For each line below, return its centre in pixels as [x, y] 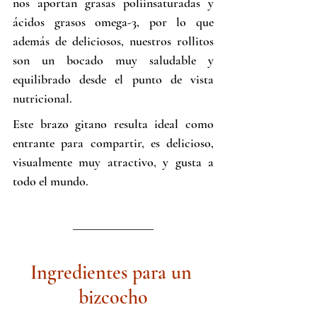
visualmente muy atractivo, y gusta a [113, 162]
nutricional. [42, 99]
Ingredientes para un [113, 273]
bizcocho [113, 298]
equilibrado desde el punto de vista [113, 80]
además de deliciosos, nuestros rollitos [113, 41]
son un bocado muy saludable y [113, 60]
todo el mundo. [51, 181]
